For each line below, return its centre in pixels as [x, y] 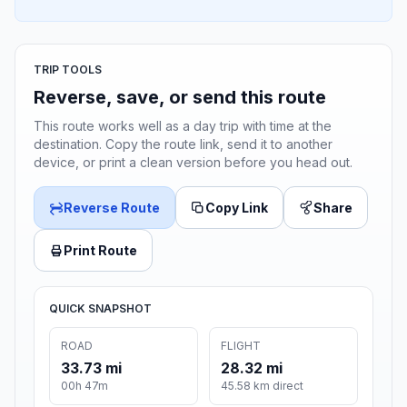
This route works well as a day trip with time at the [183, 126]
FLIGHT [241, 346]
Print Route [100, 251]
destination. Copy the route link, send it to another [183, 144]
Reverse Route [112, 208]
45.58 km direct [262, 386]
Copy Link [237, 208]
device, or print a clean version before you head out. [193, 163]
